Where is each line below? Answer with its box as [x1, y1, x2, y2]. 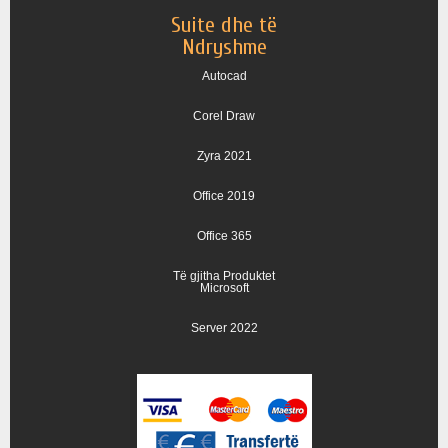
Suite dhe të [171, 12, 277, 39]
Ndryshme [181, 34, 267, 61]
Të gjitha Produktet [173, 269, 275, 284]
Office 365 [196, 229, 252, 244]
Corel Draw [193, 109, 255, 124]
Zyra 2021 [196, 149, 252, 164]
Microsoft [199, 281, 249, 296]
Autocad [201, 69, 247, 84]
